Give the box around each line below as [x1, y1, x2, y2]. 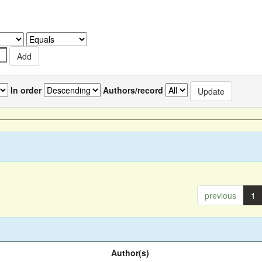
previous [204, 189, 236, 201]
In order [11, 84, 42, 96]
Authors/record [103, 84, 163, 96]
